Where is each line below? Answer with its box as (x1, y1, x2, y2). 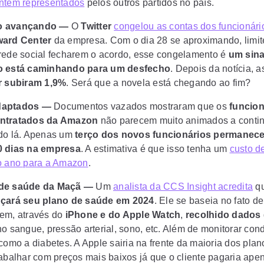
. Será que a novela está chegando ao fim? (66, 78, 251, 88)
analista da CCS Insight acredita (113, 181, 253, 192)
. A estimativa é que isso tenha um (80, 144, 230, 154)
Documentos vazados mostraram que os (54, 101, 227, 111)
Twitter (81, 21, 114, 31)
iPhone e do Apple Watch (62, 210, 181, 220)
